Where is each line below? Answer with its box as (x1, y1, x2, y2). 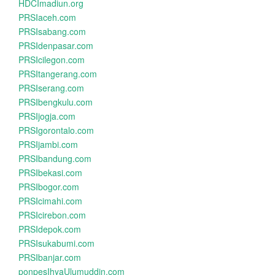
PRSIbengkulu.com (18, 96, 93, 108)
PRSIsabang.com (18, 25, 86, 37)
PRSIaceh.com (18, 11, 76, 23)
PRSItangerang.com (18, 68, 97, 80)
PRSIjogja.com (18, 110, 76, 122)
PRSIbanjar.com (18, 251, 81, 263)
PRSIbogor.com (18, 180, 79, 193)
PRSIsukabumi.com (18, 237, 95, 249)
